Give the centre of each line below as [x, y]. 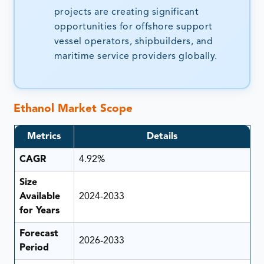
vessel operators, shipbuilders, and [133, 42]
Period [34, 248]
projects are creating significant [126, 12]
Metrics [44, 136]
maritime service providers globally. [136, 56]
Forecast [39, 234]
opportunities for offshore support [133, 27]
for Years [39, 211]
